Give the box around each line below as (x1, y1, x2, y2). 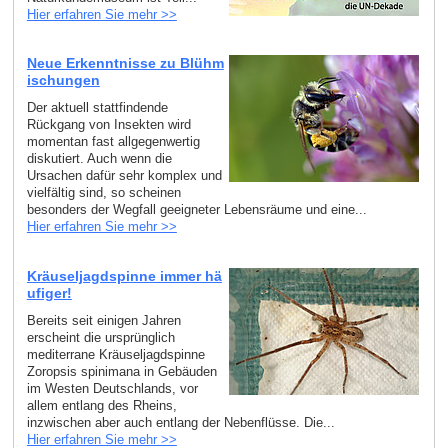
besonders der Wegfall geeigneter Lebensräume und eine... (26, 202, 367, 218)
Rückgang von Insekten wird (26, 117, 191, 133)
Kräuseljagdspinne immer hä (26, 267, 222, 284)
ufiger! (26, 284, 72, 301)
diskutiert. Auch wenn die (26, 151, 172, 167)
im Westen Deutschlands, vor (26, 380, 198, 396)
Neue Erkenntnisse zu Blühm (26, 55, 224, 72)
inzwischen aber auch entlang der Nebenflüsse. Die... (26, 414, 335, 430)
